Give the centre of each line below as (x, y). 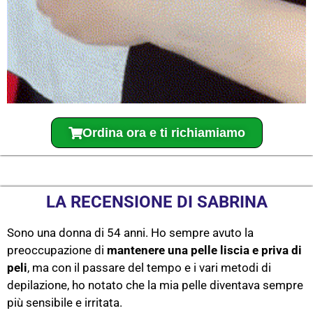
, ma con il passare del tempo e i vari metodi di (149, 267)
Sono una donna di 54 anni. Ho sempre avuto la (130, 232)
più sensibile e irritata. (65, 302)
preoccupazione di (57, 250)
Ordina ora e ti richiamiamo (163, 132)
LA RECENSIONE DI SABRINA (156, 202)
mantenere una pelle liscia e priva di (204, 250)
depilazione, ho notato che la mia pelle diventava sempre (155, 285)
